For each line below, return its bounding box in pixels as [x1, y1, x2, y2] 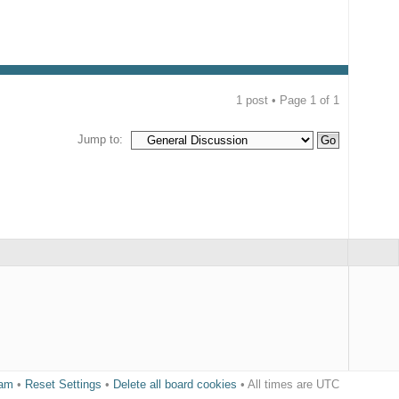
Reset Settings [24, 378, 102, 392]
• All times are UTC [236, 378, 339, 392]
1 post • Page [235, 93, 310, 107]
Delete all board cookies [112, 378, 237, 392]
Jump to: [77, 132, 123, 146]
